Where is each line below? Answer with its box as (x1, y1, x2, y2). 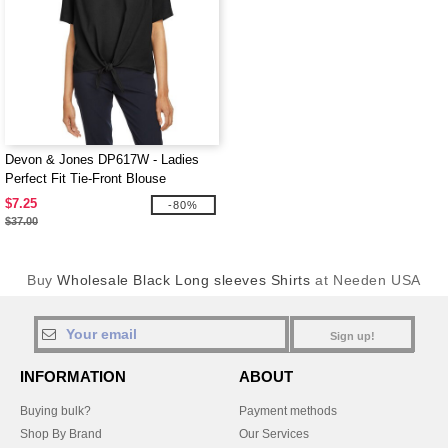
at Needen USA (310, 272, 421, 288)
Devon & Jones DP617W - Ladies (5, 152, 199, 167)
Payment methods (239, 404, 337, 418)
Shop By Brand (20, 427, 102, 441)
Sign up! (330, 330, 375, 342)
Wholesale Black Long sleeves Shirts (57, 272, 311, 288)
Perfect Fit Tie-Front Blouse (5, 171, 166, 186)
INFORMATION (20, 368, 126, 385)
